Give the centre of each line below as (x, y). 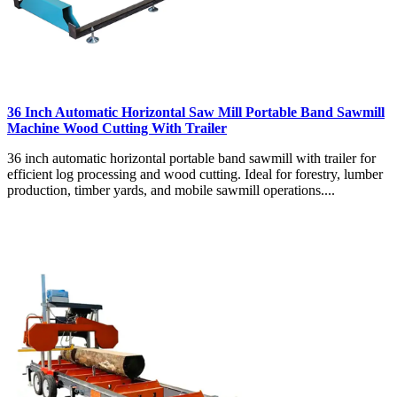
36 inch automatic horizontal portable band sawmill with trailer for (191, 158)
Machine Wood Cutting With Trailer (117, 128)
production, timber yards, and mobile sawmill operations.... (171, 190)
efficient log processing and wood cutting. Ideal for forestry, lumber (195, 174)
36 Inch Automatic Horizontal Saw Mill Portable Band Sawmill (196, 112)
